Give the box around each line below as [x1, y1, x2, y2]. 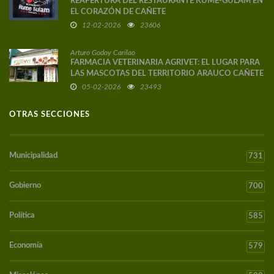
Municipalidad [9, 152, 57, 160]
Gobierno [9, 182, 41, 190]
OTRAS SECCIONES [9, 111, 90, 119]
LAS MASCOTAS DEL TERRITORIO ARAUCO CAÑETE [70, 70, 264, 78]
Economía [9, 242, 43, 250]
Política [9, 212, 35, 220]
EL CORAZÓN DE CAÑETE [70, 8, 166, 17]
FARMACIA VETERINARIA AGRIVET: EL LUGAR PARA [70, 59, 260, 67]
